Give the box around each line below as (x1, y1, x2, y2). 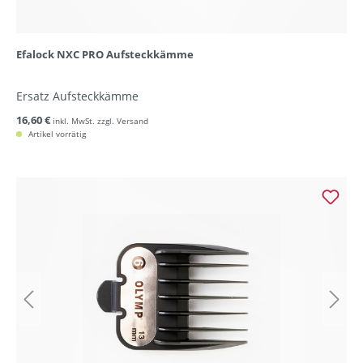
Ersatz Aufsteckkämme (16, 88, 139, 105)
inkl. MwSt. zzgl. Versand (53, 115, 148, 127)
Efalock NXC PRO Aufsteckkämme (16, 47, 194, 62)
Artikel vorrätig (26, 128, 86, 140)
